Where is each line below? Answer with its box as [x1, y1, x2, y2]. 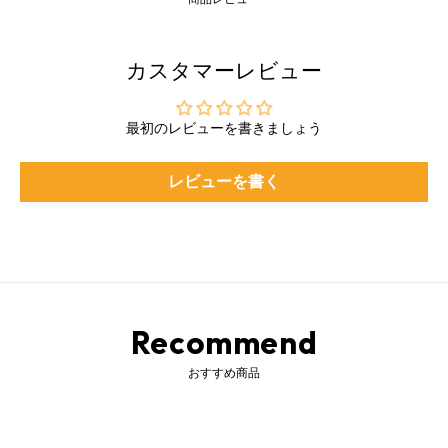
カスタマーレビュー [126, 59, 322, 83]
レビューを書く [168, 173, 280, 191]
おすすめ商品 [188, 366, 260, 381]
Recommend [130, 323, 318, 363]
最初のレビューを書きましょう [126, 120, 322, 137]
